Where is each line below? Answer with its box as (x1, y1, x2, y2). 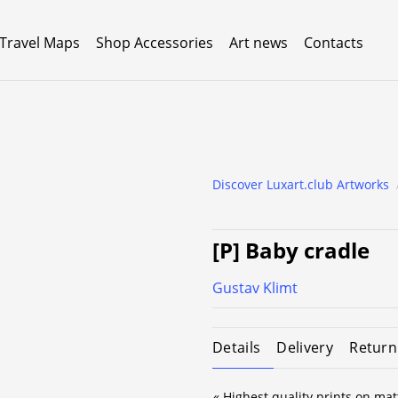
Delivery (276, 338, 333, 358)
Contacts (304, 32, 363, 52)
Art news (229, 32, 288, 52)
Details (212, 337, 261, 357)
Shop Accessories (96, 32, 213, 52)
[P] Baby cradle (212, 235, 370, 265)
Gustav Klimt (212, 278, 298, 298)
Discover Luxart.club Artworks (212, 176, 389, 193)
